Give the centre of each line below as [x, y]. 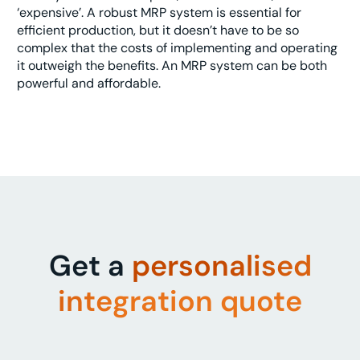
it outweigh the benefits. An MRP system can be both [172, 66]
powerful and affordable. [90, 84]
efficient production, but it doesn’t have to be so [158, 31]
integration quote [180, 301]
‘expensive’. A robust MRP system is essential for [159, 13]
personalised [221, 265]
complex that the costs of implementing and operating [177, 48]
